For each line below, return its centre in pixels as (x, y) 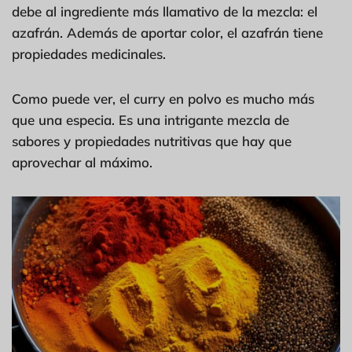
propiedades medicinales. (89, 53)
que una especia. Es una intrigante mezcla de (150, 119)
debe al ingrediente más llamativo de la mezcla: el (165, 11)
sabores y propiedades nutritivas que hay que (152, 141)
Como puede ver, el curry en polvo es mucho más (163, 98)
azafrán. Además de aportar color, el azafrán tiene (167, 32)
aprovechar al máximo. (82, 162)
